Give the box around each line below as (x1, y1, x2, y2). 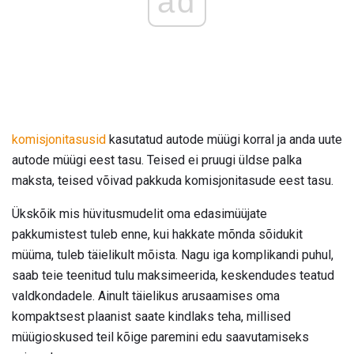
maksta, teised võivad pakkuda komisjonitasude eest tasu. (12, 173, 333, 189)
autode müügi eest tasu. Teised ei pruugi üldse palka (12, 153, 302, 168)
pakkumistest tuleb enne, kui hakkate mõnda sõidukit (12, 227, 303, 243)
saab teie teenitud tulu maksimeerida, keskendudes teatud (12, 268, 334, 284)
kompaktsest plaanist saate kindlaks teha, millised (12, 309, 291, 325)
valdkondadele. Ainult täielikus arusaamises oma (12, 288, 280, 304)
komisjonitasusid (12, 132, 106, 148)
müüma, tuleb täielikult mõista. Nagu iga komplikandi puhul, (12, 247, 333, 263)
